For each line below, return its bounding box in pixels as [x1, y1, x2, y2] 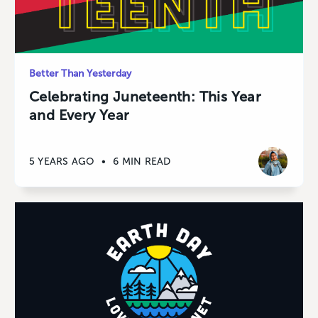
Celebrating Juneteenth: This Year [29, 88, 262, 106]
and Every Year [29, 106, 130, 124]
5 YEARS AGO [29, 155, 95, 168]
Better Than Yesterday [29, 67, 132, 80]
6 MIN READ [113, 155, 171, 168]
